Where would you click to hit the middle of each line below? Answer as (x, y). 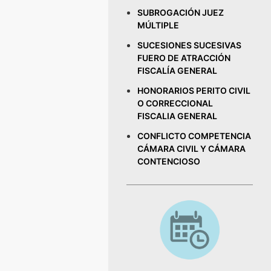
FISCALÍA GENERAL (178, 70)
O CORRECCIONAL (175, 103)
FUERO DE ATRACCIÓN (184, 58)
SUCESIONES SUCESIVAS (190, 45)
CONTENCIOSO (169, 161)
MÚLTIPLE (158, 25)
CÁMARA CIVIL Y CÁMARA (192, 149)
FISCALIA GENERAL (178, 116)
